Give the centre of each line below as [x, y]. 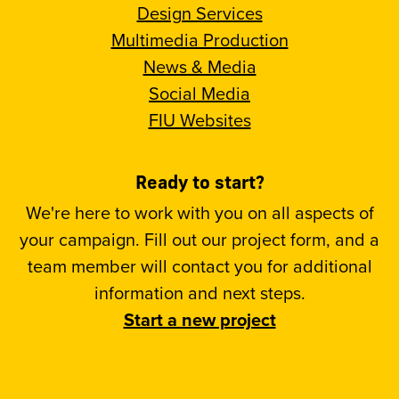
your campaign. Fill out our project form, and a [199, 239]
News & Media [199, 66]
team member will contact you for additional [199, 266]
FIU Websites [199, 120]
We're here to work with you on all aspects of [199, 212]
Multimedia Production [199, 40]
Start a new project [199, 319]
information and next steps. [199, 293]
